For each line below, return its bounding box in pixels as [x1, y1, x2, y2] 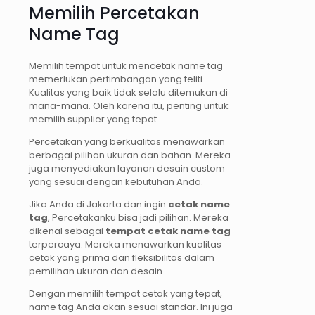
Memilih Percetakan [29, 1, 200, 25]
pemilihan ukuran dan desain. [29, 264, 165, 278]
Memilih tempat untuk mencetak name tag [29, 59, 223, 73]
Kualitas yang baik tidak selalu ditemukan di [29, 86, 228, 100]
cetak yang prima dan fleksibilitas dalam [29, 251, 214, 265]
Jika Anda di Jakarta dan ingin [29, 198, 168, 212]
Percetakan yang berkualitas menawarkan [29, 135, 225, 149]
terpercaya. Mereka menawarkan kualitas [29, 238, 221, 252]
